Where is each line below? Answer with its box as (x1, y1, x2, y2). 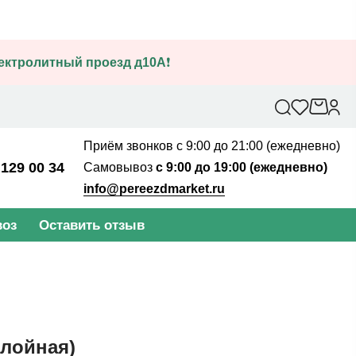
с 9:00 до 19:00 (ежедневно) (153, 161, 327, 174)
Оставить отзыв (39, 217, 145, 233)
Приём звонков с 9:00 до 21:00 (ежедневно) (83, 139, 340, 153)
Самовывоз (83, 161, 153, 174)
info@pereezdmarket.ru (83, 182, 225, 195)
